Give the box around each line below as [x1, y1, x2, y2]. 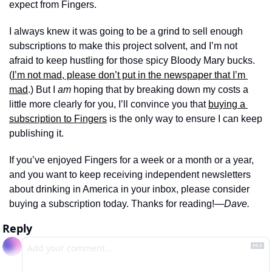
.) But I [28, 84, 58, 95]
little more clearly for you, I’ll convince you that [9, 99, 208, 109]
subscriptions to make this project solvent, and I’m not [9, 41, 237, 51]
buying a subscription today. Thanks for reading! [9, 199, 214, 209]
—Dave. [214, 199, 250, 209]
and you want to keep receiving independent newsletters [9, 169, 251, 180]
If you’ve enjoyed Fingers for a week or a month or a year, [9, 155, 254, 165]
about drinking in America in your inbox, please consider [9, 184, 250, 194]
